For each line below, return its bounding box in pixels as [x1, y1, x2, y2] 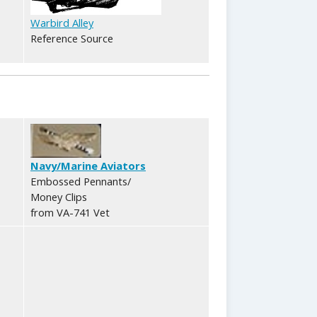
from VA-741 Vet [30, 204, 110, 219]
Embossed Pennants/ [30, 173, 131, 188]
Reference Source [30, 30, 113, 45]
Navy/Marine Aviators [30, 158, 146, 173]
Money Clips [30, 189, 87, 204]
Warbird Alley [30, 15, 93, 30]
